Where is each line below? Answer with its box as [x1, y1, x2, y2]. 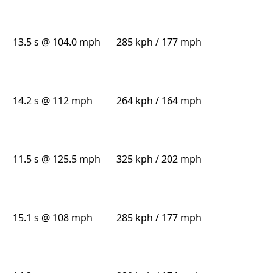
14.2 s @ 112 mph [13, 94, 93, 108]
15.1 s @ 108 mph [13, 211, 93, 225]
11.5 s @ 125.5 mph [13, 152, 101, 166]
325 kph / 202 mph [116, 152, 202, 166]
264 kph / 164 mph [116, 94, 202, 108]
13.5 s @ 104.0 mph [13, 35, 101, 49]
